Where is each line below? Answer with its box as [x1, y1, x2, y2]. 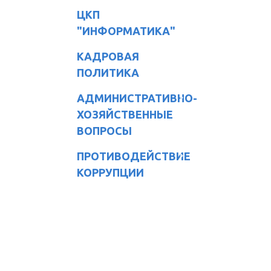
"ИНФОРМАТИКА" [77, 24, 175, 37]
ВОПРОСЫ [77, 124, 132, 137]
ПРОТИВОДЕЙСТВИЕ [77, 149, 191, 162]
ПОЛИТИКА [77, 66, 139, 79]
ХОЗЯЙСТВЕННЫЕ [77, 108, 173, 120]
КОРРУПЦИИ [77, 166, 144, 178]
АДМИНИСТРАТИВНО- [77, 91, 197, 104]
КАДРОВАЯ [77, 50, 139, 62]
